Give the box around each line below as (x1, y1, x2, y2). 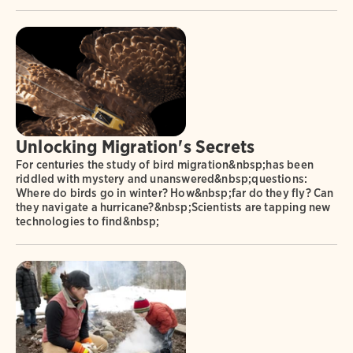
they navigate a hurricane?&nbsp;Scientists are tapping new (16, 199, 331, 214)
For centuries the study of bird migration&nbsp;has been (16, 157, 314, 172)
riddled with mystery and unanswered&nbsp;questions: (16, 171, 308, 186)
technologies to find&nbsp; (16, 214, 160, 229)
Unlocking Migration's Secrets (16, 135, 255, 158)
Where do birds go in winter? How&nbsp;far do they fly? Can (16, 185, 334, 200)
